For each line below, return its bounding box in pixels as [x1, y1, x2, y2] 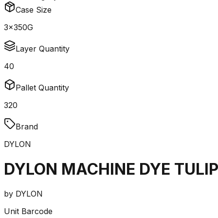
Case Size [16, 5, 52, 15]
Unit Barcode [4, 206, 53, 217]
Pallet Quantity [16, 83, 69, 93]
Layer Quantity [16, 44, 70, 54]
